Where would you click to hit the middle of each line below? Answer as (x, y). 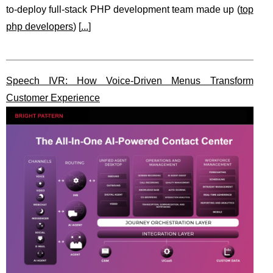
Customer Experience (53, 98)
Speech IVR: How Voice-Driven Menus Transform (130, 81)
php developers (40, 27)
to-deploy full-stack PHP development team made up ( (123, 9)
